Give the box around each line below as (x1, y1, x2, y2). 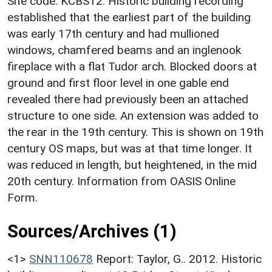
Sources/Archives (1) (7, 220, 177, 242)
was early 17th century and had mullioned (7, 26, 219, 41)
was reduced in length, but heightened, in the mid (7, 157, 257, 172)
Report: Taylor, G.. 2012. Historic (96, 251, 262, 266)
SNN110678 (29, 251, 93, 266)
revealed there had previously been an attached (7, 92, 248, 106)
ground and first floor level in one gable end (7, 75, 229, 90)
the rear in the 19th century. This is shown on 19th (7, 124, 263, 139)
